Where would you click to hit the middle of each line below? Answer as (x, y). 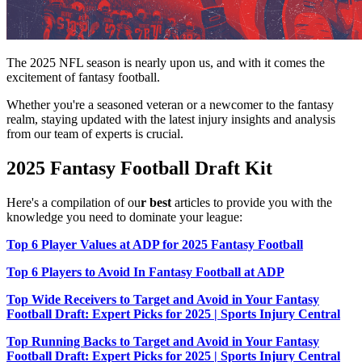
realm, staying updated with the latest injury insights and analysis (171, 119)
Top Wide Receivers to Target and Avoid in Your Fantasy (163, 299)
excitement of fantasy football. (85, 77)
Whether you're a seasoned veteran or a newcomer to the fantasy (170, 104)
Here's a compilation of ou (74, 202)
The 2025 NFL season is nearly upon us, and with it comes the (166, 62)
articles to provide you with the (252, 202)
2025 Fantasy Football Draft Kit (139, 168)
